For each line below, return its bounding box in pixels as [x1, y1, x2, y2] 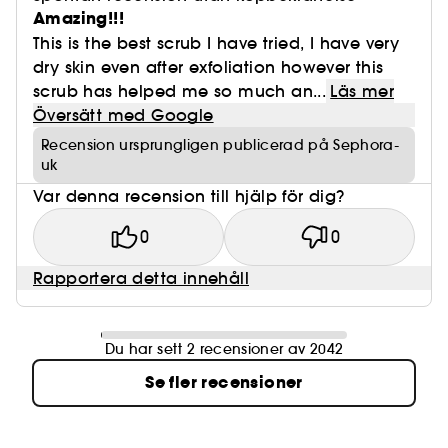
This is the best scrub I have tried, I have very [33, 33, 400, 53]
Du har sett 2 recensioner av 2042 [104, 340, 344, 358]
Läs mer [330, 81, 394, 101]
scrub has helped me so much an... [33, 81, 327, 101]
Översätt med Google [33, 105, 214, 125]
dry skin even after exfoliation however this [33, 57, 384, 77]
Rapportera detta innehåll [33, 268, 249, 288]
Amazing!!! [33, 7, 124, 30]
